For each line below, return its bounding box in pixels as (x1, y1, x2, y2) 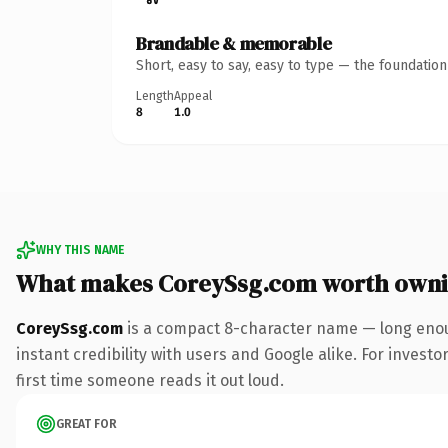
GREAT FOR (56, 416, 117, 431)
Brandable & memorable (136, 30, 332, 56)
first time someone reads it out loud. (16, 370, 284, 390)
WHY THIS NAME (36, 242, 124, 257)
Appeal (174, 88, 212, 103)
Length (136, 88, 174, 103)
